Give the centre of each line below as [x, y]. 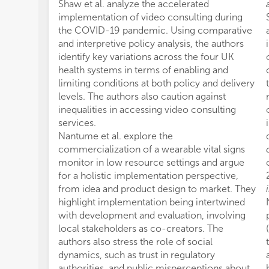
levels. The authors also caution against [142, 96]
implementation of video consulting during [150, 17]
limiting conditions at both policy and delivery [156, 83]
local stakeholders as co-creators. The [141, 228]
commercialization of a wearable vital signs [152, 149]
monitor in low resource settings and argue [151, 162]
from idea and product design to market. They [157, 189]
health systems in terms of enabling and [143, 70]
